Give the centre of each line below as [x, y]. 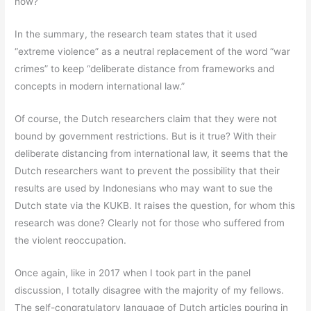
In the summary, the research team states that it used [136, 34]
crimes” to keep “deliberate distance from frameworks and [145, 68]
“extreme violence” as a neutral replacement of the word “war [153, 51]
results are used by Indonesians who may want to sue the [144, 188]
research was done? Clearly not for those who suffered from [150, 222]
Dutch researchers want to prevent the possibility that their [148, 170]
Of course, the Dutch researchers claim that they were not [146, 118]
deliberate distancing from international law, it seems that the [152, 153]
